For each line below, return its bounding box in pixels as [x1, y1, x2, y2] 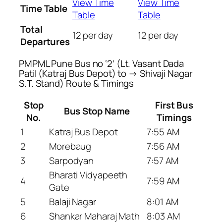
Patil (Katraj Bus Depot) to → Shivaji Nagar [19, 67, 193, 80]
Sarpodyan [49, 154, 94, 167]
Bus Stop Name [63, 104, 130, 117]
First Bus [155, 98, 194, 111]
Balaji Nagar [49, 195, 96, 208]
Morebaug [49, 139, 92, 153]
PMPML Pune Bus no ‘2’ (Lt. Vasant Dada [19, 57, 184, 70]
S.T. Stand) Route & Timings [19, 77, 134, 90]
